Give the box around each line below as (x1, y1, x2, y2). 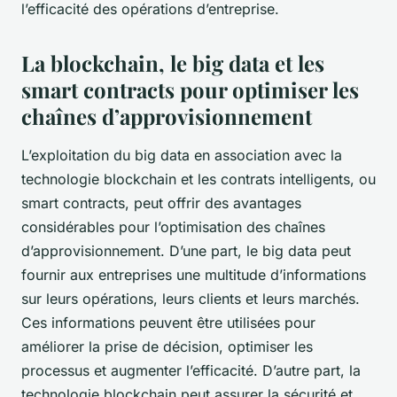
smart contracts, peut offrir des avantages (21, 193, 301, 212)
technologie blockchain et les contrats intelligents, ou (21, 169, 376, 188)
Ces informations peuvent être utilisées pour (21, 313, 315, 331)
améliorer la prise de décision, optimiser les (21, 337, 313, 355)
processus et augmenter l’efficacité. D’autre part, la (21, 361, 361, 379)
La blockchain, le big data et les (21, 48, 324, 77)
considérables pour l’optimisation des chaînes (21, 217, 325, 236)
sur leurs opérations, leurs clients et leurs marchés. (21, 289, 360, 307)
